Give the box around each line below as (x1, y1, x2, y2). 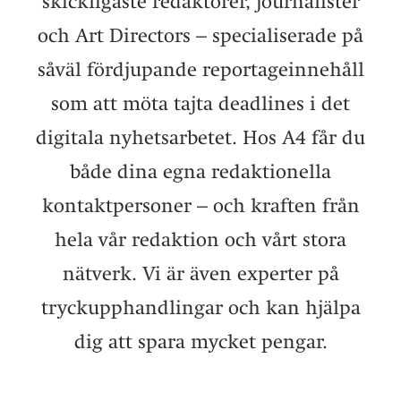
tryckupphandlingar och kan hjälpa (40, 295, 361, 319)
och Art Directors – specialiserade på (38, 23, 363, 47)
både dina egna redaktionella (70, 159, 331, 183)
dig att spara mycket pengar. (73, 329, 328, 353)
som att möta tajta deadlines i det (51, 91, 350, 115)
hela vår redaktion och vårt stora (55, 227, 346, 251)
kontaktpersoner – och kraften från (41, 193, 360, 217)
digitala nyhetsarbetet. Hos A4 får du (36, 125, 365, 149)
